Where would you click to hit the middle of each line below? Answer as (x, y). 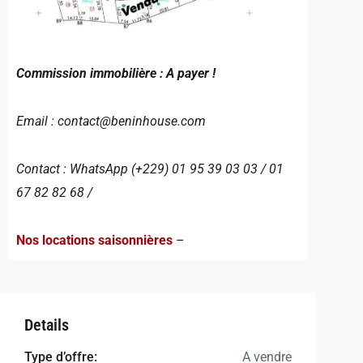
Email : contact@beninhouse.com (111, 121)
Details (47, 325)
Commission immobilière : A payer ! (116, 73)
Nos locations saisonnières (94, 240)
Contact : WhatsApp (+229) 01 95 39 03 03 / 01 (150, 169)
